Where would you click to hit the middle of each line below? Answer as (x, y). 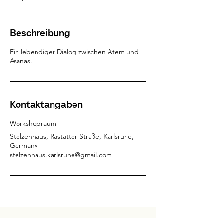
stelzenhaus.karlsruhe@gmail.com (61, 155)
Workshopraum (33, 123)
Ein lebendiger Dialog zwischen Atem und (74, 52)
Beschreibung (40, 33)
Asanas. (21, 61)
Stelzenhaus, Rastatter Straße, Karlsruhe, (72, 136)
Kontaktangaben (46, 104)
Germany (24, 145)
